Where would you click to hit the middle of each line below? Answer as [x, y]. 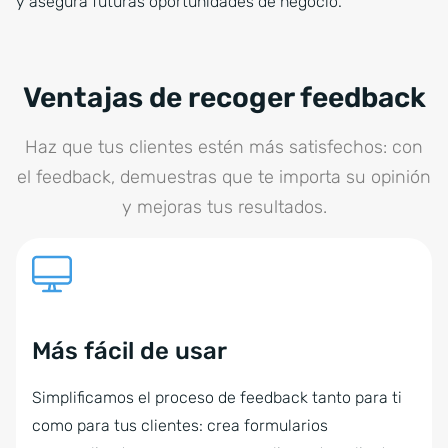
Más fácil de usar [129, 351]
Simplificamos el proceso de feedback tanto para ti [217, 397]
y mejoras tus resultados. [224, 207]
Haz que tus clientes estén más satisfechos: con [224, 147]
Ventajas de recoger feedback [224, 97]
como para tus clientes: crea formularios [180, 425]
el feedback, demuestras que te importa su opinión [224, 177]
